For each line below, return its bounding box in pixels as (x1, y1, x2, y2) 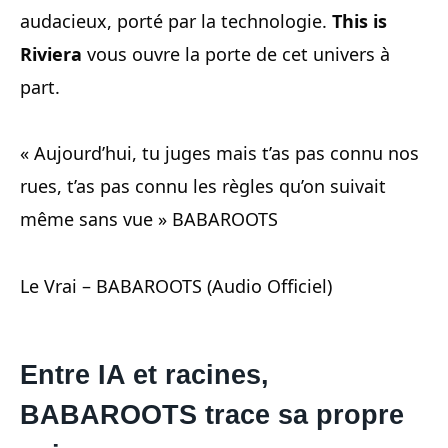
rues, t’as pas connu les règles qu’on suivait (20, 174, 386, 199)
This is (332, 9, 387, 33)
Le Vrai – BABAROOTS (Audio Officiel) (20, 274, 332, 299)
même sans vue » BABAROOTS (20, 207, 278, 232)
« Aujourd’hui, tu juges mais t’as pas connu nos (20, 141, 419, 166)
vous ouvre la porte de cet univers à (82, 42, 390, 66)
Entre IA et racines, (20, 360, 269, 391)
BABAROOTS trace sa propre (20, 400, 404, 431)
